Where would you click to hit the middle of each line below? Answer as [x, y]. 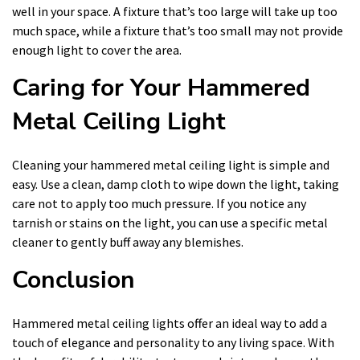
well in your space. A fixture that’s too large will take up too [175, 11]
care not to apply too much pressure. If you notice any [159, 203]
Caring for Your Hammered [161, 88]
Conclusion [74, 280]
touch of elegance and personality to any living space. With [173, 342]
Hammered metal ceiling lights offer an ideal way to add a [170, 323]
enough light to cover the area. [97, 49]
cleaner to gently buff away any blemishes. [128, 241]
